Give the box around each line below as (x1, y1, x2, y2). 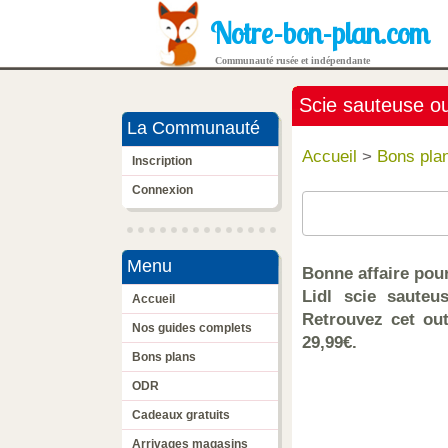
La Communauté (122, 118, 260, 138)
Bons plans (132, 350, 196, 364)
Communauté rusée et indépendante (215, 55, 370, 66)
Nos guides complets (132, 321, 252, 335)
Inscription (132, 154, 192, 168)
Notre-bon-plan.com (210, 14, 430, 52)
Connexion (132, 183, 193, 197)
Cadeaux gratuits (132, 408, 230, 422)
